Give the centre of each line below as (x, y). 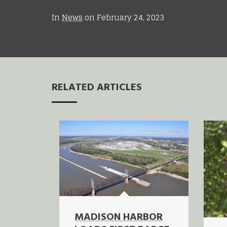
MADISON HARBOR (119, 217)
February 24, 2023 (131, 17)
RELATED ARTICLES (97, 87)
